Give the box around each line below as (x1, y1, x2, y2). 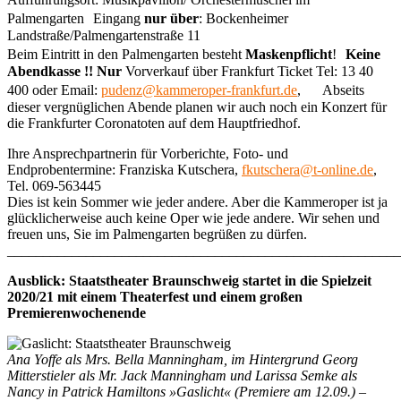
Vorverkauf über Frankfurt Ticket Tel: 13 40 (125, 63, 373, 79)
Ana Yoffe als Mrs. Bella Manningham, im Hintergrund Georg (7, 351, 358, 367)
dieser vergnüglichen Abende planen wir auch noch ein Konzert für (7, 98, 387, 115)
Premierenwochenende (7, 304, 146, 320)
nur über (144, 10, 199, 26)
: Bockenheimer (199, 10, 288, 26)
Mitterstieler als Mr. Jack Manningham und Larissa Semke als (7, 367, 357, 383)
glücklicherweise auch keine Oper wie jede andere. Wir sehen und (7, 209, 380, 226)
